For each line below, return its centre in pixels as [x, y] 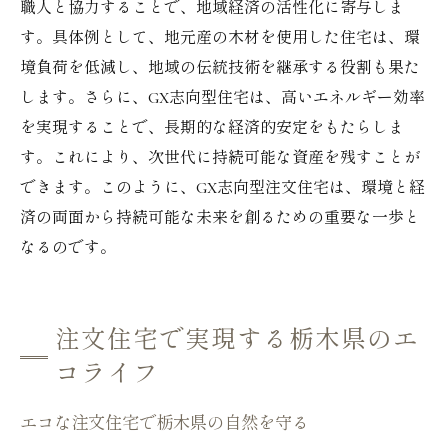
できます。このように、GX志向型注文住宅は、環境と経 [222, 188]
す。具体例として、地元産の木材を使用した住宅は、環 [220, 38]
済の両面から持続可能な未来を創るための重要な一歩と [220, 218]
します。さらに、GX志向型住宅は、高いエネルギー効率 [222, 98]
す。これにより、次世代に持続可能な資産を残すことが [220, 158]
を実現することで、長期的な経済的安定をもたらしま [212, 128]
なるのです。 [68, 248]
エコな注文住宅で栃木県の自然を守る [164, 423]
